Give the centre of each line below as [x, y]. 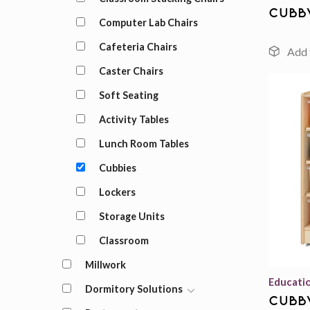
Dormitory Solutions [134, 289]
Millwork [105, 265]
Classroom [124, 240]
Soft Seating [128, 95]
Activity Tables [134, 119]
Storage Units [131, 216]
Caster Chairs [131, 71]
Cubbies [117, 168]
